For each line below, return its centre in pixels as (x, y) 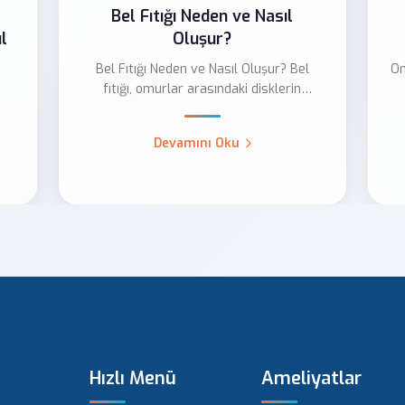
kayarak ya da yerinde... (202, 108)
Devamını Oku (196, 143)
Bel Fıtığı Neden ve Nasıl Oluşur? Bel (193, 69)
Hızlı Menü (133, 378)
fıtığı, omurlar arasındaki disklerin (202, 89)
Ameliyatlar (311, 378)
